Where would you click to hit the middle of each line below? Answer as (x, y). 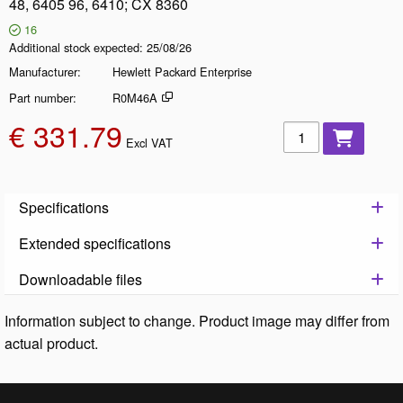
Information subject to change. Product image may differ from (197, 320)
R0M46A (135, 97)
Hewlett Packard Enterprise (182, 71)
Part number (41, 97)
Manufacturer (43, 71)
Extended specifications (95, 243)
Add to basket (326, 130)
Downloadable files (81, 279)
